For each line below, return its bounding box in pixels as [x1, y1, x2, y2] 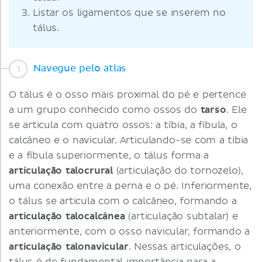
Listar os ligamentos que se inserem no [33, 7, 226, 19]
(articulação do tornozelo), [116, 165, 243, 177]
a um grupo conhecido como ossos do [9, 104, 201, 116]
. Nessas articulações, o [128, 241, 241, 253]
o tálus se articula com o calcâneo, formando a [9, 195, 237, 207]
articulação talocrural [9, 165, 116, 177]
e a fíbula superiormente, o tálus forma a [9, 150, 209, 161]
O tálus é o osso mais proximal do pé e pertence [9, 89, 246, 101]
